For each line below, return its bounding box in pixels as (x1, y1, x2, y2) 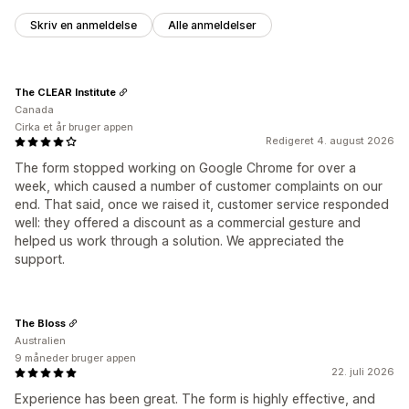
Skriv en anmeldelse (30, 18, 137, 33)
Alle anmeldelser (168, 18, 257, 33)
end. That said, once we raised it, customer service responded (15, 196, 389, 213)
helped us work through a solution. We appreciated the (15, 233, 344, 249)
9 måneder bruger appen (15, 351, 136, 365)
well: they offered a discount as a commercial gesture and (15, 215, 361, 231)
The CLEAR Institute (15, 85, 116, 99)
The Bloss (15, 316, 66, 330)
